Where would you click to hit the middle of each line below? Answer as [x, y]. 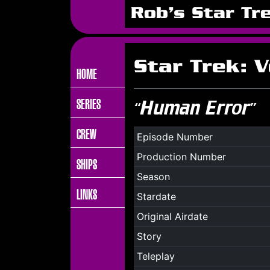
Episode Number [174, 137]
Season [153, 177]
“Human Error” [195, 108]
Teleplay [155, 256]
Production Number [181, 157]
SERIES [89, 104]
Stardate [156, 196]
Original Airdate [172, 216]
